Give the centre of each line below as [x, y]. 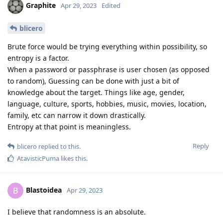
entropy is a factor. [38, 58]
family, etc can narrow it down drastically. [77, 115]
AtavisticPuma [38, 159]
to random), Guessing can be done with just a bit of [93, 81]
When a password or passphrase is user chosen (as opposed [109, 70]
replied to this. [59, 147]
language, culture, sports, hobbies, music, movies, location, [107, 104]
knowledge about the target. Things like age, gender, [96, 93]
